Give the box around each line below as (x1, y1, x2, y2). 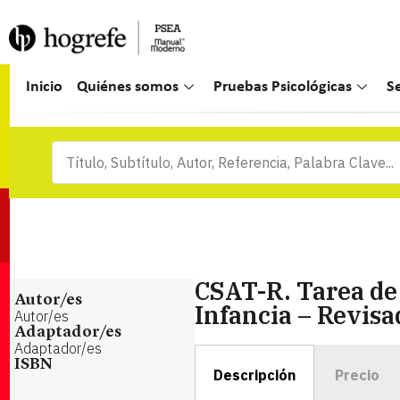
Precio (334, 366, 379, 384)
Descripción (212, 366, 296, 384)
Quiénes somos (77, 79, 179, 95)
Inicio (26, 79, 63, 95)
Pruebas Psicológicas (213, 79, 353, 95)
